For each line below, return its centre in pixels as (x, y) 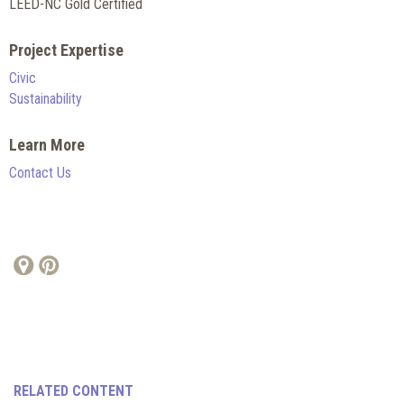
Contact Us (40, 172)
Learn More (47, 144)
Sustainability (46, 98)
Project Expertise (66, 50)
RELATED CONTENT (73, 390)
